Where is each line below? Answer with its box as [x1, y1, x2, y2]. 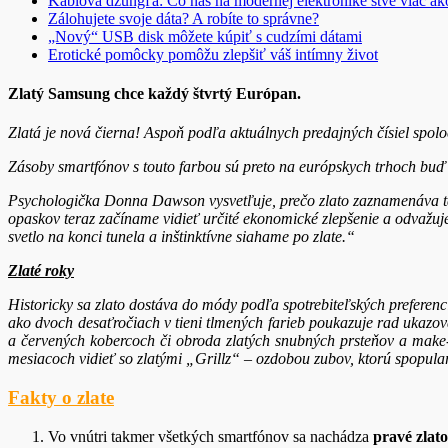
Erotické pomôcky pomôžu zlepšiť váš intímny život [48, 45, 378, 63]
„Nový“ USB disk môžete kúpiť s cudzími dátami [48, 27, 362, 45]
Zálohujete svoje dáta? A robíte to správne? [48, 9, 319, 27]
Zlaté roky [8, 262, 74, 280]
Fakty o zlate [8, 386, 114, 408]
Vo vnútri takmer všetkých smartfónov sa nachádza [48, 427, 373, 445]
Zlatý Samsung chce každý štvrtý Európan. [8, 84, 301, 102]
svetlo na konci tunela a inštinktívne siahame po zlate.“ [8, 228, 355, 246]
